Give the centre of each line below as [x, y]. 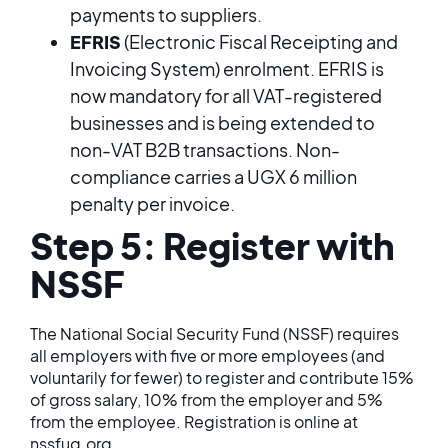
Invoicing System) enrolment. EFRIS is [227, 68]
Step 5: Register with [212, 245]
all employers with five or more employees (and [207, 355]
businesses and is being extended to [222, 122]
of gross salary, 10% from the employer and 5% [206, 399]
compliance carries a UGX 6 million [213, 176]
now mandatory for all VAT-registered [226, 95]
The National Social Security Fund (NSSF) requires [214, 333]
